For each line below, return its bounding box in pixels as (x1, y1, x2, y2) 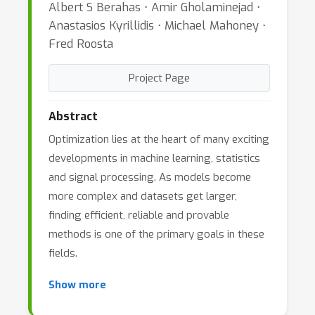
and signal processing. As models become (49, 170, 251, 184)
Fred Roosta (49, 36, 113, 51)
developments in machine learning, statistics (49, 151, 260, 165)
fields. (49, 246, 77, 260)
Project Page (129, 71, 190, 85)
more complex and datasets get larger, (49, 189, 237, 203)
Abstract (49, 109, 98, 124)
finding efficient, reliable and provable (49, 208, 229, 222)
